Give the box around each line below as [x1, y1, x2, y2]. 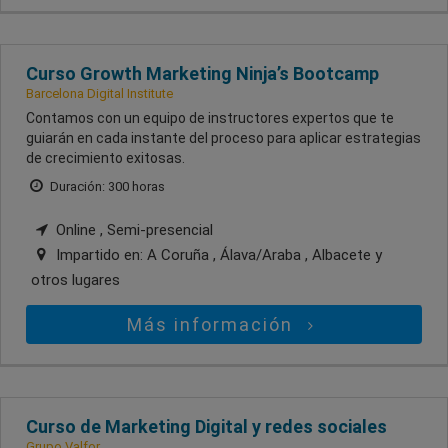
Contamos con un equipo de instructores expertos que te [26, 109, 394, 126]
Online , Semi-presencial [52, 220, 213, 239]
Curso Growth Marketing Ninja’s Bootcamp [26, 62, 379, 84]
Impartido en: [52, 245, 147, 264]
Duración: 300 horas [47, 178, 165, 194]
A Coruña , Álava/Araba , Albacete [147, 245, 375, 264]
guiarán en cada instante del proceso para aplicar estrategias [26, 129, 421, 146]
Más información [127, 313, 300, 335]
